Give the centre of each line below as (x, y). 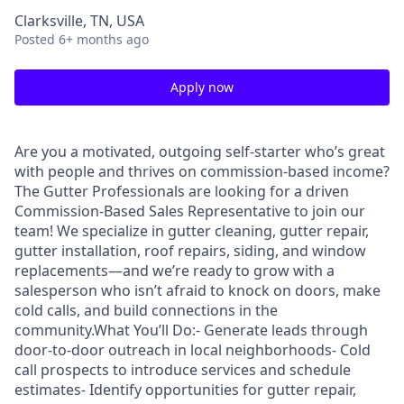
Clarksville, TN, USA (79, 21)
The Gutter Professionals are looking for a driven (182, 191)
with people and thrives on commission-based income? (202, 171)
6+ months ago (104, 39)
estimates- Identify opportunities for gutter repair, (185, 390)
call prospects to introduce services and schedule (183, 370)
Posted (35, 39)
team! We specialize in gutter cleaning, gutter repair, (192, 231)
